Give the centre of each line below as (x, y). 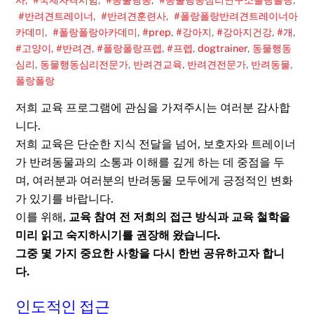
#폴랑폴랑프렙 (130, 48)
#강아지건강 (245, 32)
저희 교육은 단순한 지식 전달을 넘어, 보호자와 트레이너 (156, 144)
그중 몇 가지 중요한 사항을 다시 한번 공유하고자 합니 (150, 253)
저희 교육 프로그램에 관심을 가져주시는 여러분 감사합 (153, 107)
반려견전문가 (217, 64)
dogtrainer (223, 48)
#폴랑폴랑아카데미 (94, 32)
